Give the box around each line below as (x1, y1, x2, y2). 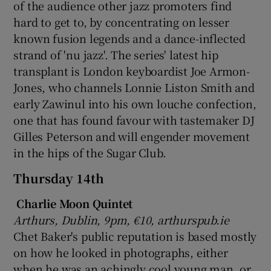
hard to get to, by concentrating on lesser (13, 13, 230, 30)
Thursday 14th (13, 169, 105, 187)
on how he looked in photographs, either (13, 244, 228, 260)
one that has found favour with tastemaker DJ (13, 111, 255, 128)
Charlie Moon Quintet (13, 195, 133, 211)
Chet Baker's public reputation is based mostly (13, 227, 257, 244)
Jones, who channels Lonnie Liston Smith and (13, 79, 255, 95)
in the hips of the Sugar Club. (13, 144, 166, 160)
